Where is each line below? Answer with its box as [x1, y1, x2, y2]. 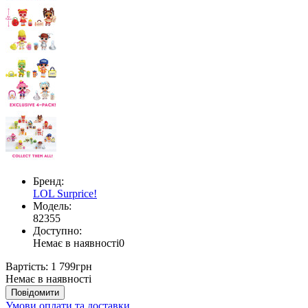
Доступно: [33, 224, 82, 236]
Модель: [33, 199, 71, 212]
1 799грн [51, 260, 92, 272]
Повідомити [11, 287, 59, 298]
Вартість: [5, 260, 48, 272]
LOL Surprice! [33, 187, 97, 199]
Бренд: [33, 175, 64, 187]
